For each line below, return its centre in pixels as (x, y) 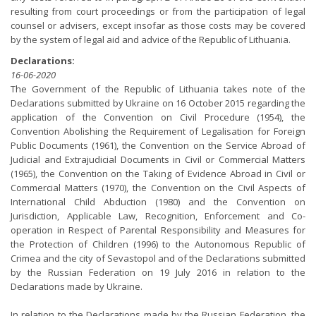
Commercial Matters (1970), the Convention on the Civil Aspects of (158, 188)
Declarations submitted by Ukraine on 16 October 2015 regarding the (158, 103)
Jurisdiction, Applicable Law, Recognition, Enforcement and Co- (158, 216)
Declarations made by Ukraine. (77, 286)
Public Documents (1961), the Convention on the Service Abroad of (158, 145)
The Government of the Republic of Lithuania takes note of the (158, 89)
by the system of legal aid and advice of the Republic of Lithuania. (151, 39)
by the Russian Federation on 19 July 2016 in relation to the (158, 272)
